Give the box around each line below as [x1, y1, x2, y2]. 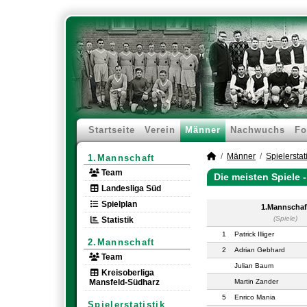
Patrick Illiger [234, 230, 274, 238]
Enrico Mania [234, 293, 275, 301]
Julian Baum [234, 262, 273, 269]
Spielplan [99, 199, 137, 209]
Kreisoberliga [99, 268, 154, 278]
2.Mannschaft [88, 237, 155, 247]
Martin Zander [234, 278, 278, 285]
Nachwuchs [230, 125, 285, 135]
